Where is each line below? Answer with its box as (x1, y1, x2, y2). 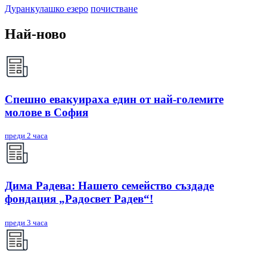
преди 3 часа (5, 218, 48, 227)
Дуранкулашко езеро (5, 4, 88, 14)
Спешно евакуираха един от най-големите (5, 92, 223, 105)
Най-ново (5, 26, 66, 42)
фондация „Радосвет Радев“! (5, 193, 153, 206)
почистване (91, 4, 138, 14)
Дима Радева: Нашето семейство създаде (5, 179, 214, 193)
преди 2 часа (5, 131, 48, 141)
